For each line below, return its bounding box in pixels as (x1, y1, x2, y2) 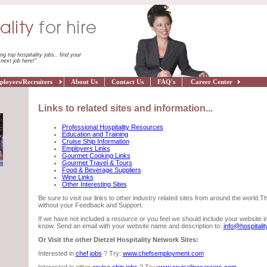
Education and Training (61, 131, 128, 138)
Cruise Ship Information (61, 138, 129, 145)
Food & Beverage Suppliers (61, 166, 141, 173)
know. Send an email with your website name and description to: (38, 222, 222, 229)
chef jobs (75, 250, 102, 257)
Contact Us (106, 79, 149, 85)
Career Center (184, 79, 234, 85)
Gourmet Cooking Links (61, 152, 131, 159)
